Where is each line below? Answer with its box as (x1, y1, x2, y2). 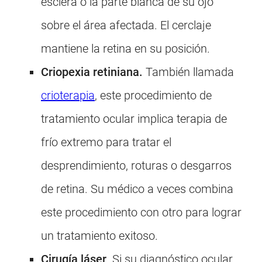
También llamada (143, 65, 234, 80)
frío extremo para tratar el (41, 135, 171, 150)
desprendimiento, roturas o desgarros (41, 158, 232, 173)
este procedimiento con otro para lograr (41, 205, 242, 220)
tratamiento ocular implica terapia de (41, 112, 227, 126)
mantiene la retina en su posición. (41, 42, 210, 56)
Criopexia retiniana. (41, 65, 143, 80)
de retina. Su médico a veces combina (41, 182, 233, 196)
